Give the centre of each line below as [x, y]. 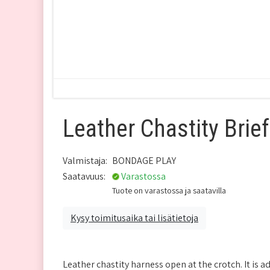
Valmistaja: [85, 160]
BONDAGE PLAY [144, 160]
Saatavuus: [84, 176]
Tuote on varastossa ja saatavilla [169, 190]
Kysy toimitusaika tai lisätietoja [134, 218]
